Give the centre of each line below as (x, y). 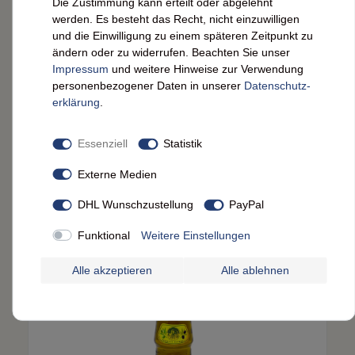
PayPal (246, 204)
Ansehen (177, 225)
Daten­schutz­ (277, 85)
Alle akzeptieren (112, 270)
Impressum (80, 69)
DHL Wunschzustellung (135, 204)
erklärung (76, 102)
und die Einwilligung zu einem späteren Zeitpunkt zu (183, 35)
